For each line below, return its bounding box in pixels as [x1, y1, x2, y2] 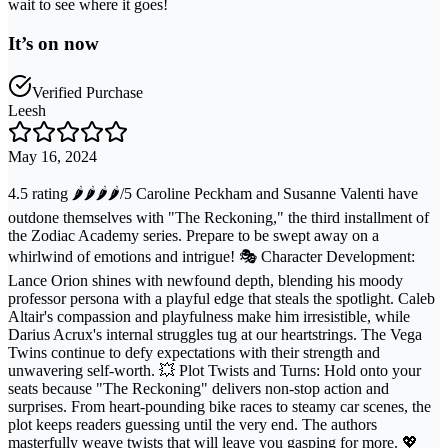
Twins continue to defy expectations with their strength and [8, 343, 380, 361]
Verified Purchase [32, 83, 143, 101]
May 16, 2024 [8, 147, 97, 165]
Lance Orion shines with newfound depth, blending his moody [8, 271, 403, 289]
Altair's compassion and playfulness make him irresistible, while [8, 307, 410, 325]
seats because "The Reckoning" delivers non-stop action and [8, 379, 389, 397]
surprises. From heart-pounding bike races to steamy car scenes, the [8, 397, 431, 415]
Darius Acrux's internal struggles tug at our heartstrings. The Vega [8, 325, 422, 343]
